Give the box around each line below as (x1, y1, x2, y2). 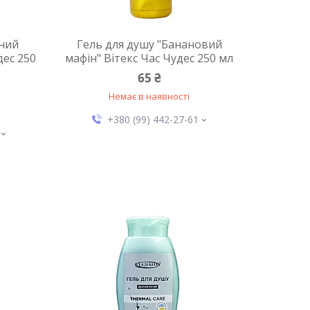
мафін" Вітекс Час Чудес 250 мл (65, 51, 234, 66)
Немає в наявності (109, 90, 190, 102)
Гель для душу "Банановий (76, 37, 222, 52)
